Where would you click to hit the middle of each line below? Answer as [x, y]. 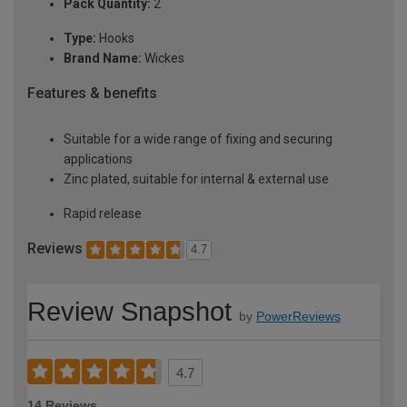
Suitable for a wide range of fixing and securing [198, 139]
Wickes [163, 59]
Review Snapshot [129, 311]
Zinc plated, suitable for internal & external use [196, 179]
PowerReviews [298, 316]
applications [98, 159]
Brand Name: [103, 59]
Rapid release [103, 214]
